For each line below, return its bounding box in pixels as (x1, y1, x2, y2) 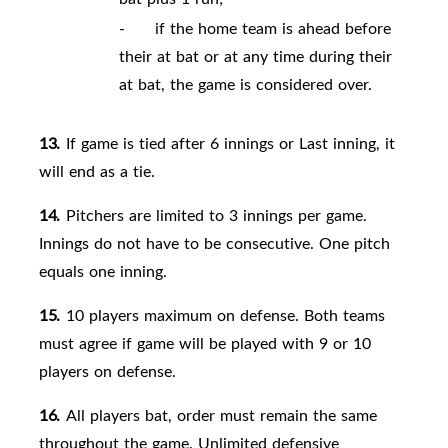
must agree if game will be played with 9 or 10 (39, 332, 371, 355)
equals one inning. (39, 260, 167, 283)
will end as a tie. (39, 160, 155, 183)
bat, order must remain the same (144, 404, 377, 427)
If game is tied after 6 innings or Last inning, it (65, 132, 395, 155)
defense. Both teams (239, 304, 385, 327)
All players (65, 404, 140, 427)
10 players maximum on (65, 304, 235, 327)
